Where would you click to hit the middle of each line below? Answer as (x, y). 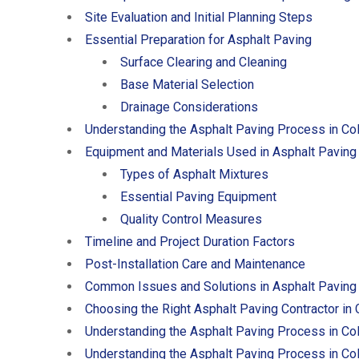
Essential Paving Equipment (198, 197)
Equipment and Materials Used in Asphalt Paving (221, 152)
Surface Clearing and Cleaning (204, 63)
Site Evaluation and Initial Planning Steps (199, 18)
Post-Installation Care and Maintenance (195, 264)
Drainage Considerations (189, 107)
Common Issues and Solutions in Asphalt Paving (221, 287)
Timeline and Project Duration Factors (190, 242)
